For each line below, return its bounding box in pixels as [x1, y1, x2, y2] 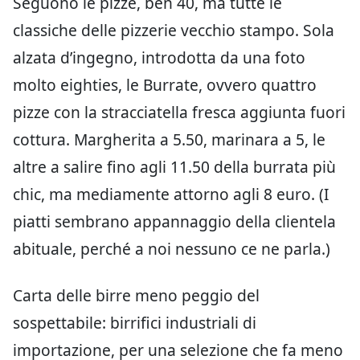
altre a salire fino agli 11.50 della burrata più [13, 156, 336, 178]
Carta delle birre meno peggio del [13, 284, 260, 307]
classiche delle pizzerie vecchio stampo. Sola [13, 19, 334, 42]
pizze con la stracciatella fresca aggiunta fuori [13, 101, 346, 124]
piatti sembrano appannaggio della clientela [13, 211, 336, 233]
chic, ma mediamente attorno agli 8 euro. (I [13, 183, 329, 206]
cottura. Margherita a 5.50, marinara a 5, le [13, 129, 325, 151]
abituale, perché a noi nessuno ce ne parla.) [13, 238, 330, 260]
